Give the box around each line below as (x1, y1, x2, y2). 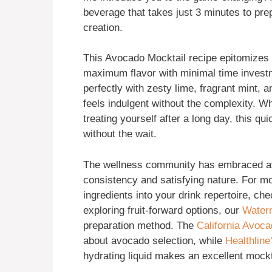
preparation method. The (83, 219, 197, 231)
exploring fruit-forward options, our (83, 204, 242, 216)
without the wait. (83, 128, 157, 140)
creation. (83, 21, 123, 33)
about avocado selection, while (83, 234, 225, 246)
